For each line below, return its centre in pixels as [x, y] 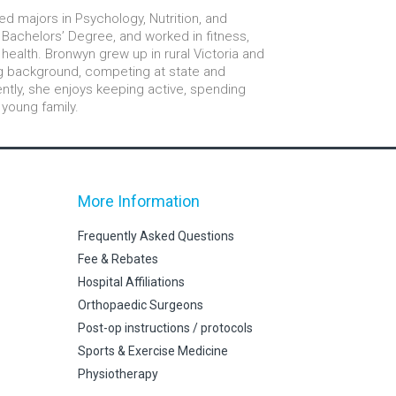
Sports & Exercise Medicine [152, 351]
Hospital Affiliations [131, 282]
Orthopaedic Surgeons [140, 305]
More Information [138, 201]
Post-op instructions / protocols [165, 328]
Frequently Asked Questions [156, 236]
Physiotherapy [118, 374]
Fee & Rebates [118, 259]
